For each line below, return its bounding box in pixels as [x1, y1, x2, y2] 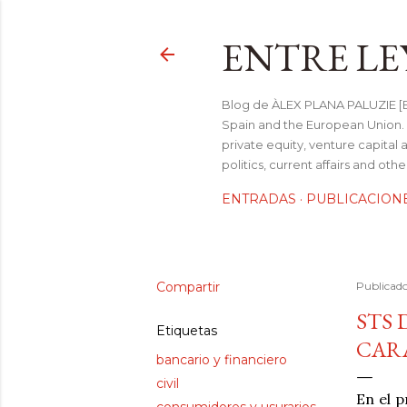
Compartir [156, 279, 220, 295]
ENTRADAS [222, 191, 296, 207]
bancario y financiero [156, 352, 287, 368]
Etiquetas [156, 323, 217, 339]
